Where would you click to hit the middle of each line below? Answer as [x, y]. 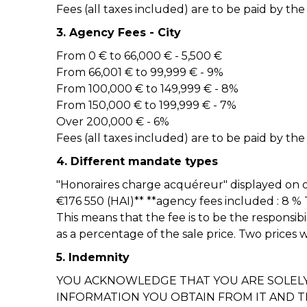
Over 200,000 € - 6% [113, 122]
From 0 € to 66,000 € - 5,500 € [139, 56]
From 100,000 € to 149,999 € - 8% [147, 89]
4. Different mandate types [137, 161]
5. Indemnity [93, 257]
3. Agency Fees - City [119, 33]
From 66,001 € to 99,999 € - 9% [140, 72]
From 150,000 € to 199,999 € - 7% [146, 105]
